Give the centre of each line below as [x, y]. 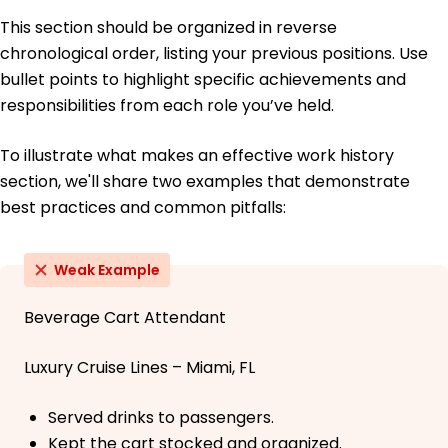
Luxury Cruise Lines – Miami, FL [139, 368]
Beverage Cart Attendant [125, 318]
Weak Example [107, 270]
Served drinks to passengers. [161, 418]
